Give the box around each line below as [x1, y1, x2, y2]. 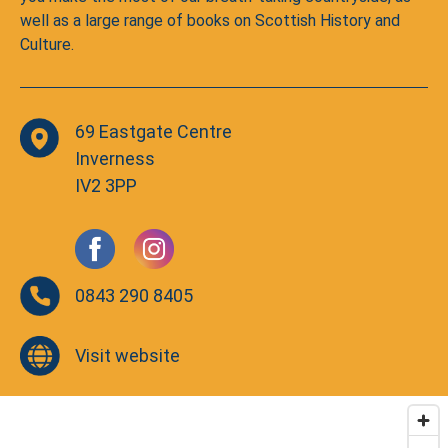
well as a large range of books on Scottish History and [20, 11, 400, 30]
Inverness [75, 148, 155, 169]
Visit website [75, 345, 180, 366]
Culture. [20, 35, 74, 54]
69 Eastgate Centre [75, 121, 232, 142]
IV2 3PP [75, 175, 137, 196]
